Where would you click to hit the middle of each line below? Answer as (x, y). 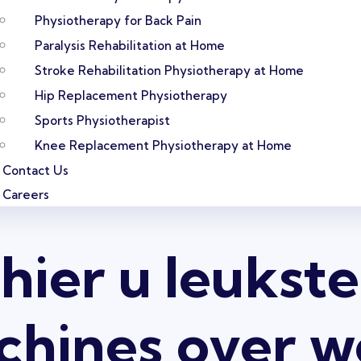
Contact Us (35, 170)
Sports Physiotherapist (102, 120)
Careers (26, 195)
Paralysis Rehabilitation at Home (130, 46)
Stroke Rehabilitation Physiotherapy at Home (169, 71)
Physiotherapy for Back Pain (118, 21)
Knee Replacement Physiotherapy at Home (163, 145)
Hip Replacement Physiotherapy (131, 95)
